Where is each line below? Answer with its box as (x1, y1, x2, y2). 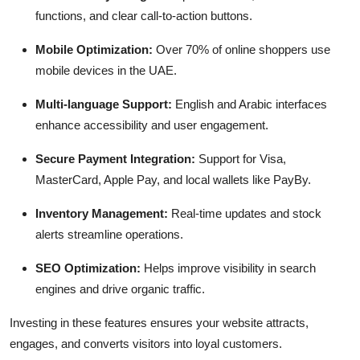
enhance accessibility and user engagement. (35, 117, 268, 132)
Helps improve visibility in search (141, 260, 316, 275)
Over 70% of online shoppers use (153, 42, 330, 56)
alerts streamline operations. (35, 227, 183, 241)
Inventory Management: (35, 206, 168, 220)
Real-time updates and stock (168, 206, 321, 220)
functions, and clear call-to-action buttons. (35, 8, 252, 22)
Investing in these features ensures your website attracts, (10, 315, 309, 329)
